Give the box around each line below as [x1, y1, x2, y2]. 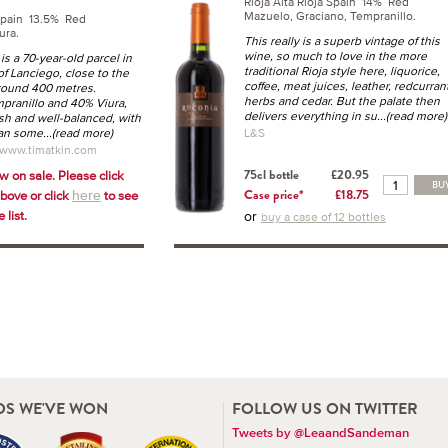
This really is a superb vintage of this [243, 32, 440, 49]
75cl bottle [243, 166, 299, 183]
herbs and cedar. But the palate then [243, 92, 440, 109]
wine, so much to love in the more [243, 47, 427, 64]
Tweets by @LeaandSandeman [232, 425, 409, 440]
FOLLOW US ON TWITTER [232, 398, 418, 419]
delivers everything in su [243, 107, 377, 124]
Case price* [243, 186, 304, 203]
